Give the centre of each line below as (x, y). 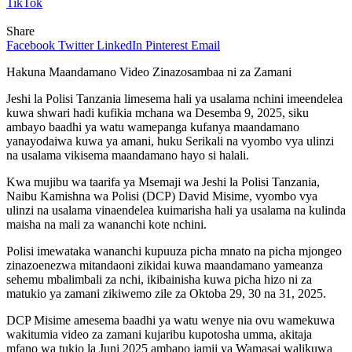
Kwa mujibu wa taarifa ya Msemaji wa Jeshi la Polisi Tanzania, (163, 182)
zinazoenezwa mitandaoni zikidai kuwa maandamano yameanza (165, 266)
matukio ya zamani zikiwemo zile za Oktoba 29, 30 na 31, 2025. (166, 294)
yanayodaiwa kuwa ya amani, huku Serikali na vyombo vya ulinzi (170, 141)
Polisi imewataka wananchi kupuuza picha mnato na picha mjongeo (174, 251)
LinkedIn (119, 46)
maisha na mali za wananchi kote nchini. (106, 225)
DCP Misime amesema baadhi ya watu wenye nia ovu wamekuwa (170, 321)
